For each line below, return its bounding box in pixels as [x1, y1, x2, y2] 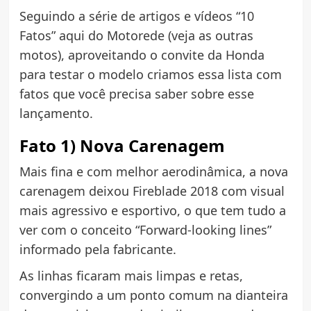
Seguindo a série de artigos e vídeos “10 [19, 7, 254, 24]
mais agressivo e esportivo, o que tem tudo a [19, 201, 286, 219]
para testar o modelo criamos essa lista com [19, 65, 282, 83]
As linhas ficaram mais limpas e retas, [19, 267, 243, 284]
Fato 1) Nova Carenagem [19, 133, 225, 157]
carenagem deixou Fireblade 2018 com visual [19, 182, 285, 199]
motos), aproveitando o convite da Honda [19, 46, 264, 63]
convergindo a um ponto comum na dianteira [19, 286, 288, 303]
